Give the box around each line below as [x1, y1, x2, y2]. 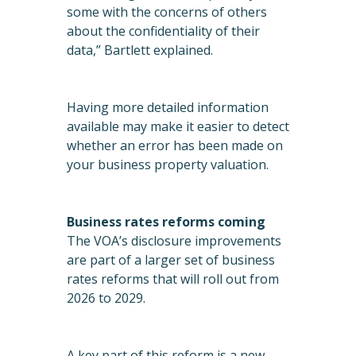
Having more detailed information [67, 99, 269, 117]
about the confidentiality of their [67, 22, 260, 41]
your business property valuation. [67, 156, 269, 174]
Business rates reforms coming [67, 213, 265, 231]
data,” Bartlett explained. [67, 41, 213, 60]
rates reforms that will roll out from [67, 270, 279, 288]
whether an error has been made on [67, 137, 283, 155]
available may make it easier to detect [67, 118, 289, 136]
